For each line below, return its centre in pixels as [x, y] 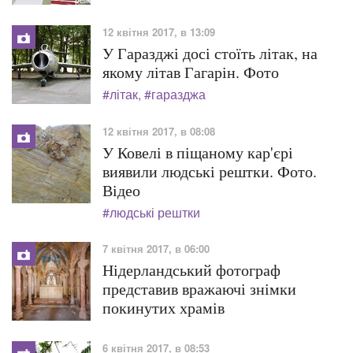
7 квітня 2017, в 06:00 [156, 249]
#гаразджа [175, 94]
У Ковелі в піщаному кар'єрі [198, 152]
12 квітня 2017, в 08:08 [159, 131]
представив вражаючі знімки [199, 289]
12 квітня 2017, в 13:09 [159, 32]
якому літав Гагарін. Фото [191, 72]
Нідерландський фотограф [191, 270]
